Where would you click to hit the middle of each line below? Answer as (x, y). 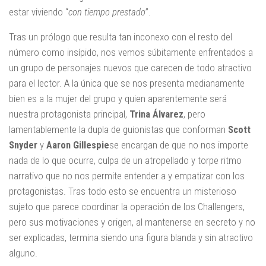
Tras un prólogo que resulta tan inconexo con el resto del (121, 37)
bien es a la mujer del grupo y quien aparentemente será (118, 99)
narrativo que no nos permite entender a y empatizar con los (127, 176)
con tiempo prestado (107, 12)
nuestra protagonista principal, (69, 114)
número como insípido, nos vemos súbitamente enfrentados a (131, 53)
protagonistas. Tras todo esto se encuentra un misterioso (123, 191)
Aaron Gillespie (78, 145)
